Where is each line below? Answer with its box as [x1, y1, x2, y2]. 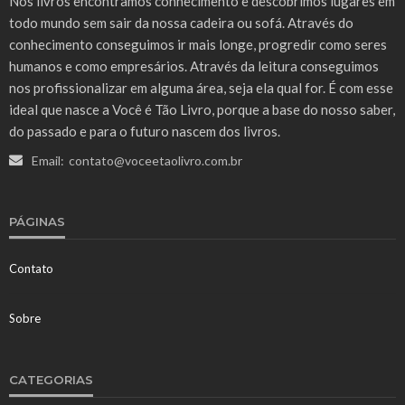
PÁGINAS [9, 213, 65, 229]
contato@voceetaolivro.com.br [69, 152, 242, 168]
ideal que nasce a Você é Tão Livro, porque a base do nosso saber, [9, 100, 395, 118]
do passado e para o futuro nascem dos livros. [9, 122, 280, 139]
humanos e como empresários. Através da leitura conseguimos [9, 57, 379, 74]
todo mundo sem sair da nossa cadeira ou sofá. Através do [9, 14, 353, 31]
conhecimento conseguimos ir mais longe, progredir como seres [9, 35, 387, 52]
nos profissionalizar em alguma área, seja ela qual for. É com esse [9, 79, 393, 96]
